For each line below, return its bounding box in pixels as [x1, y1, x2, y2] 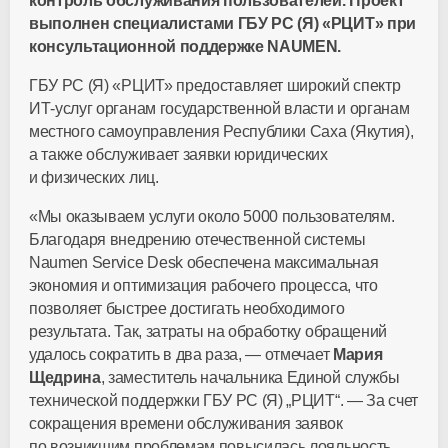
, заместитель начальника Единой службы [100, 369, 400, 386]
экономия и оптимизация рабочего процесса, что [29, 277, 378, 294]
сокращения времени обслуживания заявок [29, 415, 343, 432]
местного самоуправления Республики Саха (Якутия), [29, 123, 414, 140]
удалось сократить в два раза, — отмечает [29, 346, 333, 363]
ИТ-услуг [29, 100, 93, 117]
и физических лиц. [29, 169, 159, 186]
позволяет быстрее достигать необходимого [29, 300, 345, 317]
